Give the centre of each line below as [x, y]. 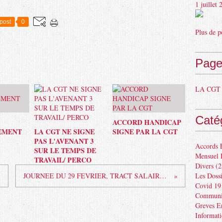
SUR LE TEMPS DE [65, 150]
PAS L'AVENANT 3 [64, 141]
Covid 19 [208, 186]
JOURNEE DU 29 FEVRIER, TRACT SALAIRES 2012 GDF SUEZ [163, 176]
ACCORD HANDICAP [147, 122]
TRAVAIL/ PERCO [63, 160]
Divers [204, 166]
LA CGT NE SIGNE [64, 132]
